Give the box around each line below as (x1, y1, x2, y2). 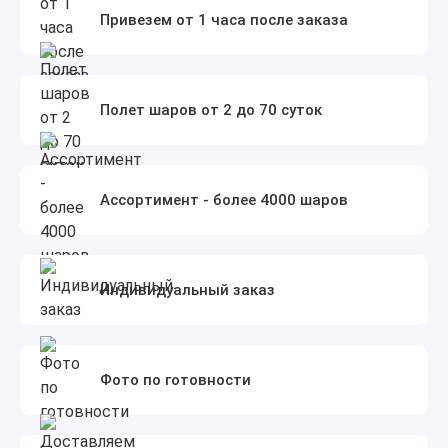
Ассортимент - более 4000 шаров (100, 190, 348, 209)
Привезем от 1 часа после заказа (100, 10, 348, 29)
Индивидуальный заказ (100, 280, 275, 299)
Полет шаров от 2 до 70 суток (100, 100, 322, 119)
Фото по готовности (100, 370, 251, 389)
